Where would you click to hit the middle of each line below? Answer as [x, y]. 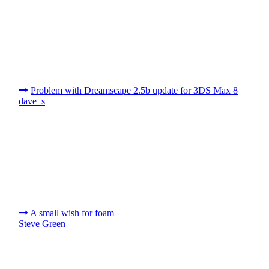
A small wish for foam [72, 213]
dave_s [32, 101]
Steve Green [42, 224]
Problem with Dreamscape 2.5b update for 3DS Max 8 [134, 90]
